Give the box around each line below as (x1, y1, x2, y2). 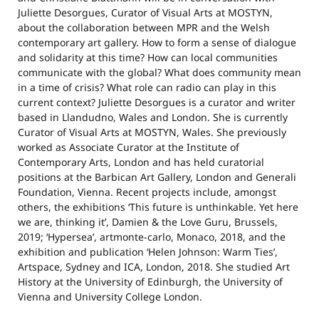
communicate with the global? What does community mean (18, 66, 301, 79)
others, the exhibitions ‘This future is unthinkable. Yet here (18, 200, 298, 214)
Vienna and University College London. (18, 290, 202, 303)
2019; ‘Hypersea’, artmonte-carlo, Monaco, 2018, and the (18, 230, 286, 244)
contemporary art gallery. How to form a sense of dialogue (18, 36, 296, 49)
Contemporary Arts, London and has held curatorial (18, 155, 264, 169)
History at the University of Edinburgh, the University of (18, 275, 283, 288)
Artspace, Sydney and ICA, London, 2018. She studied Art (18, 260, 290, 273)
